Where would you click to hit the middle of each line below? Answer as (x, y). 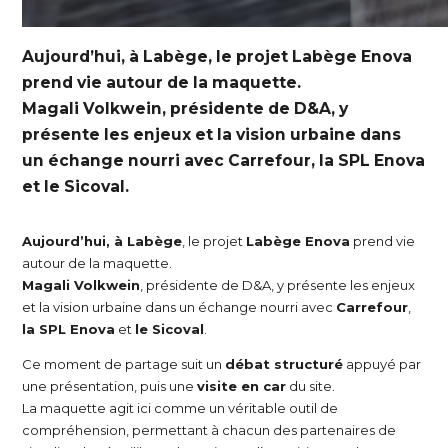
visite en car (242, 385)
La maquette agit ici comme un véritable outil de (180, 407)
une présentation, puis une (110, 385)
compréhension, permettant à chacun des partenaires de (209, 429)
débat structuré (284, 363)
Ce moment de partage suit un (124, 363)
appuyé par (382, 363)
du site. (311, 385)
